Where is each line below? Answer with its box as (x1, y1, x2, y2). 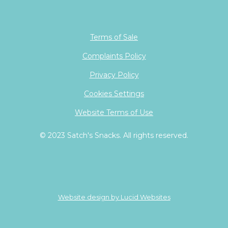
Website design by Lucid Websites (58, 193, 170, 202)
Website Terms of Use (75, 108, 153, 118)
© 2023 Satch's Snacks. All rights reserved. (40, 131, 188, 140)
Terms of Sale (90, 33, 138, 42)
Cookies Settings (84, 89, 144, 99)
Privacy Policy (89, 70, 139, 80)
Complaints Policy (82, 51, 146, 61)
